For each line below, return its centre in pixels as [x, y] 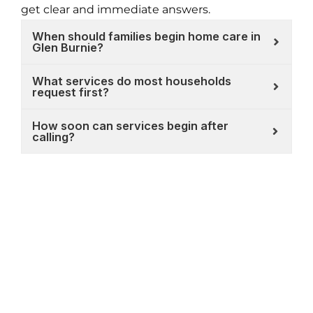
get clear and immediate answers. [116, 9]
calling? [53, 137]
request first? [71, 92]
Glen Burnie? [68, 47]
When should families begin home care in [146, 36]
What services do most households [132, 81]
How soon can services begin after [130, 125]
